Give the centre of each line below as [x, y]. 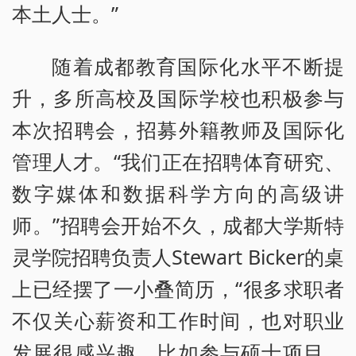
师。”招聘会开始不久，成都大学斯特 [178, 224]
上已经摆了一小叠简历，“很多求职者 [178, 288]
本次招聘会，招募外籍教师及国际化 [178, 129]
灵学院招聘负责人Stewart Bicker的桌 [178, 256]
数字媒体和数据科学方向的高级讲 [178, 193]
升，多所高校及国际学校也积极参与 [178, 97]
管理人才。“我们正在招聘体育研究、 [178, 161]
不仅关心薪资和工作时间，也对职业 [178, 320]
